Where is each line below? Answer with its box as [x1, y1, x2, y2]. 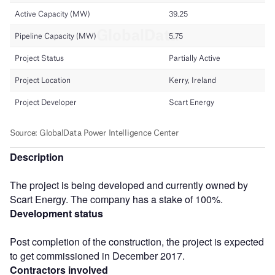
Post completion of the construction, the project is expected [10, 234, 264, 249]
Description [10, 149, 64, 164]
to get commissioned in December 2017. [10, 248, 185, 263]
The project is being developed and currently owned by [10, 177, 248, 192]
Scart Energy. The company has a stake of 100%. [10, 192, 223, 206]
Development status [10, 206, 103, 220]
